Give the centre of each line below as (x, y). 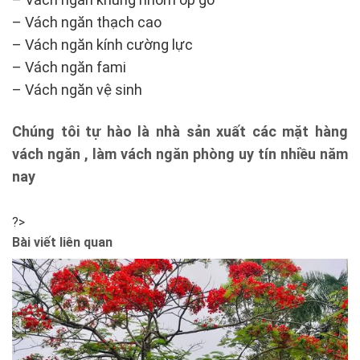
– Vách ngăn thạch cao (87, 22)
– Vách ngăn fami (69, 67)
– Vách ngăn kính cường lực (102, 45)
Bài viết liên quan (62, 242)
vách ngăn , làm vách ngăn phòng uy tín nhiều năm (180, 153)
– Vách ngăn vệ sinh (77, 90)
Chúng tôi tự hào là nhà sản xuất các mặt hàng (180, 131)
